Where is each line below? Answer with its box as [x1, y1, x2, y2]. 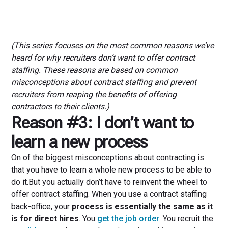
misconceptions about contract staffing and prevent [11, 77, 197, 87]
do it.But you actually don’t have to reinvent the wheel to [11, 177, 208, 187]
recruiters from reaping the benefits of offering [11, 89, 177, 99]
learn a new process [11, 132, 148, 152]
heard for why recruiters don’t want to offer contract [11, 52, 195, 63]
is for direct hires [11, 213, 79, 223]
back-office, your [11, 201, 72, 211]
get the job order [97, 213, 160, 223]
